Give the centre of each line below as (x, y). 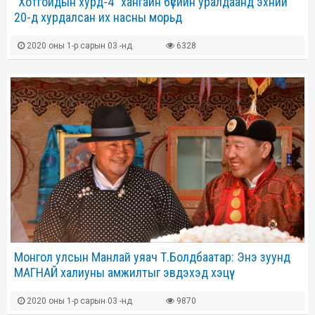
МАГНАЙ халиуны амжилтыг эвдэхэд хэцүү (122, 273)
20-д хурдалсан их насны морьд (98, 17)
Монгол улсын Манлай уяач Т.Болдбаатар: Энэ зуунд (152, 257)
